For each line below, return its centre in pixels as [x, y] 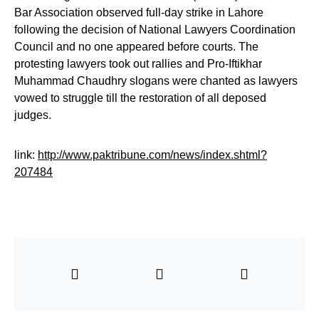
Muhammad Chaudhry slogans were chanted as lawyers [156, 80]
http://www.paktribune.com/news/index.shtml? [152, 155]
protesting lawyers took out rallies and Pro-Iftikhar [138, 63]
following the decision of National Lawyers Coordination [155, 29]
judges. [33, 115]
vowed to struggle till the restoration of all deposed [140, 98]
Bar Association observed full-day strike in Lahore [139, 12]
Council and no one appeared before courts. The [136, 46]
